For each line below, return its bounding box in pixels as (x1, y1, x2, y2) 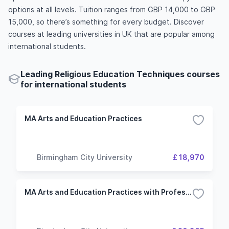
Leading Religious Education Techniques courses (20, 69, 220, 79)
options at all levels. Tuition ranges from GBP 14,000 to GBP (8, 5, 215, 14)
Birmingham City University (37, 152, 132, 162)
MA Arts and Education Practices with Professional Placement (186, 188, 192, 196)
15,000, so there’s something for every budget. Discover (8, 17, 204, 26)
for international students (20, 79, 126, 89)
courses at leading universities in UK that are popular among (8, 30, 215, 38)
